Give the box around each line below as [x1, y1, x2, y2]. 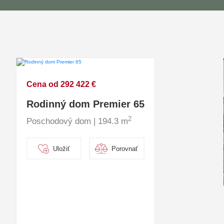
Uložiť [53, 144, 70, 152]
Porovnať [111, 144, 138, 152]
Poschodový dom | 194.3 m [26, 116, 128, 126]
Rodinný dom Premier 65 [26, 98, 144, 110]
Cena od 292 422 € [26, 80, 96, 89]
